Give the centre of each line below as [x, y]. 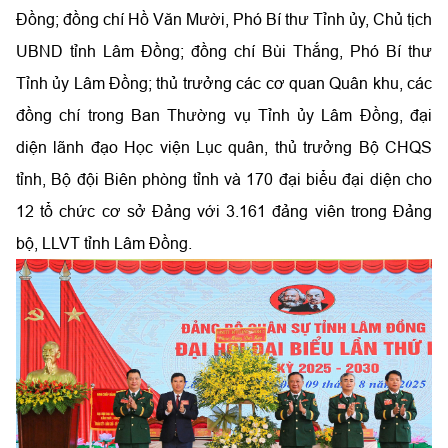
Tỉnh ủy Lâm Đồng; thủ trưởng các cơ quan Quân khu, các [224, 82]
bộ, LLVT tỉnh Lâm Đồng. [104, 242]
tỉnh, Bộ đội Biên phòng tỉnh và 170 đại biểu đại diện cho [224, 178]
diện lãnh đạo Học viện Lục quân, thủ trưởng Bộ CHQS [224, 146]
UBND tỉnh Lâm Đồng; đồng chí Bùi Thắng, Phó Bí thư [224, 50]
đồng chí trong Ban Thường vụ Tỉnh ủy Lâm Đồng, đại [224, 114]
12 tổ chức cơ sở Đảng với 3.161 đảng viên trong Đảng [224, 210]
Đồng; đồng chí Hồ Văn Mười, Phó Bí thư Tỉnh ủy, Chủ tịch [224, 18]
